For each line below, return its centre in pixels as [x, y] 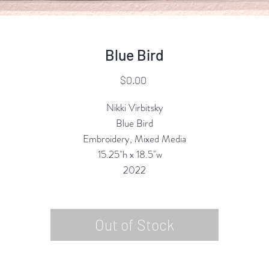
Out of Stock [134, 225]
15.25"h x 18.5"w [134, 154]
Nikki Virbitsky [134, 107]
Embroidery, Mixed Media [134, 139]
